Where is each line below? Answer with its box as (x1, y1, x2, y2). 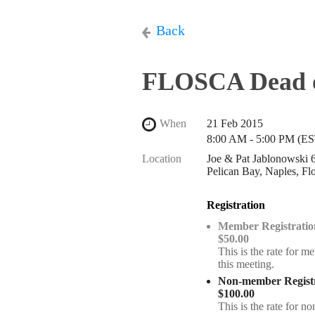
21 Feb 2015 (207, 117, 263, 129)
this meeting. (218, 258, 274, 270)
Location (142, 153, 181, 165)
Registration (207, 199, 265, 211)
